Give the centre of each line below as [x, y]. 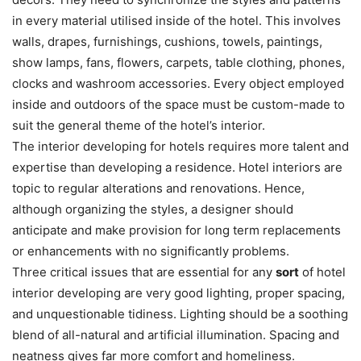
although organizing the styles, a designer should [153, 210]
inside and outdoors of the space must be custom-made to [178, 105]
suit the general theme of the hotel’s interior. [139, 126]
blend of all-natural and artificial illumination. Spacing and [176, 335]
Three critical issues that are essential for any [144, 272]
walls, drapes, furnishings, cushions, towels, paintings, [167, 42]
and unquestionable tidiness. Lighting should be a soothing [180, 314]
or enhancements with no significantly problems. [151, 251]
